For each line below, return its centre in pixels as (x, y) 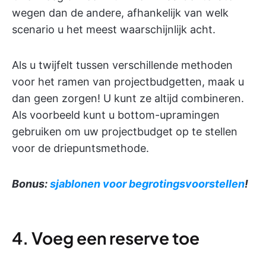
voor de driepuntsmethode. (80, 148)
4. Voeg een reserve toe (106, 237)
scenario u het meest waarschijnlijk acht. (114, 29)
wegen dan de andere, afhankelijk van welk (120, 12)
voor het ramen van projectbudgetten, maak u (128, 81)
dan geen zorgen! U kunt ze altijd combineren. (128, 98)
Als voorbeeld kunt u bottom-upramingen (116, 115)
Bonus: (31, 183)
